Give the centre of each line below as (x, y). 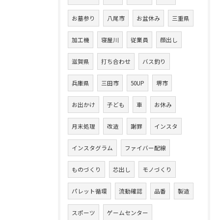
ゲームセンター (128, 213)
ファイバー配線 (145, 148)
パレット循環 (89, 191)
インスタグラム (92, 148)
